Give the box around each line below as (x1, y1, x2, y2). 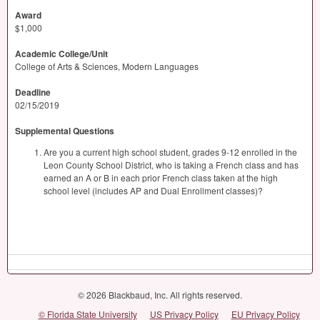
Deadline (15, 86, 51, 99)
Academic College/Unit (15, 47, 108, 60)
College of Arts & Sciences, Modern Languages (15, 60, 199, 72)
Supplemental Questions (15, 124, 114, 137)
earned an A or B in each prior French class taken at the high (44, 171, 278, 184)
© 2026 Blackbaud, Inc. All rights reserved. (78, 289, 242, 301)
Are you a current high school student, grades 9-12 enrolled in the (44, 146, 297, 158)
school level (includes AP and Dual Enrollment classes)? (44, 184, 263, 196)
